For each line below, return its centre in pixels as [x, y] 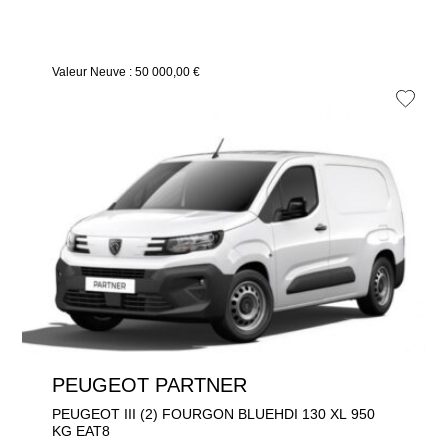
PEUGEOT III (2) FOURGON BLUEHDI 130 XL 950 [214, 414]
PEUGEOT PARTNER [201, 384]
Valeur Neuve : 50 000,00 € [126, 71]
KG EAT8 [81, 431]
